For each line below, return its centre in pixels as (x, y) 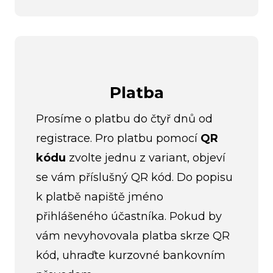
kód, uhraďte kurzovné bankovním (131, 255)
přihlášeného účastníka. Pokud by (129, 216)
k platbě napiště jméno (100, 197)
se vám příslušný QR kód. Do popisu (134, 177)
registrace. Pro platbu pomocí (118, 138)
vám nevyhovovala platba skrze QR (133, 236)
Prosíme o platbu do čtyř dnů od (124, 119)
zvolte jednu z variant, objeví (146, 158)
